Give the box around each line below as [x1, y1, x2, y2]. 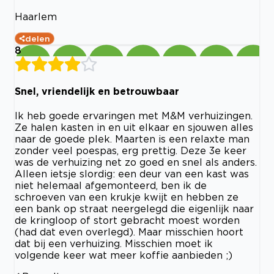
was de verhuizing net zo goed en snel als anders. [15, 157, 257, 168]
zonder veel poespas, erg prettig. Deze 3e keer [15, 145, 246, 157]
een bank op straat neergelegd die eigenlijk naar [15, 203, 254, 215]
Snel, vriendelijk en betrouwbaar [15, 85, 179, 97]
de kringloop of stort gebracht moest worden [15, 215, 240, 226]
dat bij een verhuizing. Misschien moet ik [15, 238, 213, 250]
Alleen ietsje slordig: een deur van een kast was [15, 168, 249, 180]
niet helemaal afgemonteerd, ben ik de [15, 180, 207, 191]
